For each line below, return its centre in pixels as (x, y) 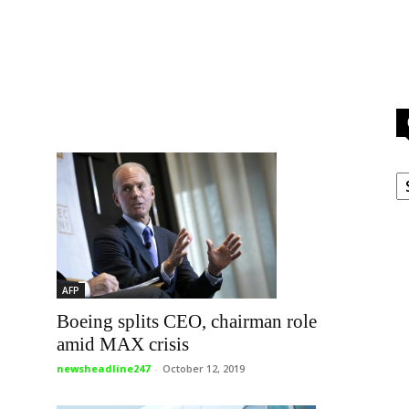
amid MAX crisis (123, 345)
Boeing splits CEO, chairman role (187, 322)
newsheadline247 (103, 369)
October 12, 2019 (204, 369)
